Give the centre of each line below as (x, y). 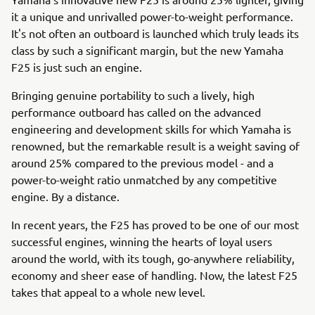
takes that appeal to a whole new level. (110, 292)
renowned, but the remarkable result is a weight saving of (155, 146)
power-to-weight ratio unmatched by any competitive (144, 179)
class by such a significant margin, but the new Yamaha (147, 50)
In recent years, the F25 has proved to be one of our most (155, 224)
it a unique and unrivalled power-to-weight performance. (152, 16)
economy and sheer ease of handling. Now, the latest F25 (154, 275)
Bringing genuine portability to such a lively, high (133, 95)
